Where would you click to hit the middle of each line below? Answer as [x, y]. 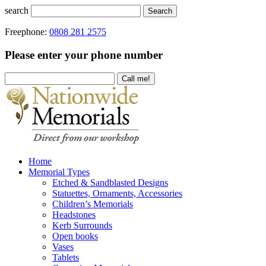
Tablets [66, 257]
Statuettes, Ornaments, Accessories [117, 193]
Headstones [74, 214]
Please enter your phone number [84, 55]
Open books [75, 236]
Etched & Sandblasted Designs [110, 182]
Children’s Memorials [93, 204]
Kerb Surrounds [82, 225]
